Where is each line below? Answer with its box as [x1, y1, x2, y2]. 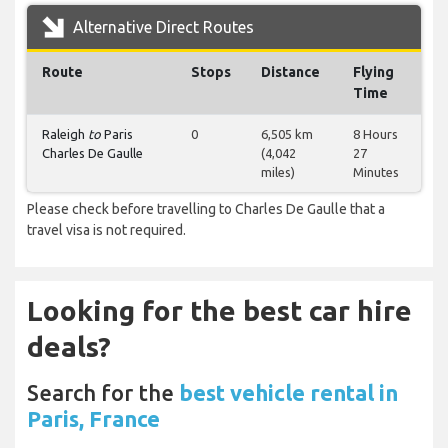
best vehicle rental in [179, 380, 398, 406]
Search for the [27, 380, 179, 406]
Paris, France [27, 406, 160, 432]
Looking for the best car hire [27, 295, 412, 327]
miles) [261, 165, 295, 180]
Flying [353, 64, 394, 81]
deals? [27, 331, 111, 363]
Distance [261, 64, 320, 81]
